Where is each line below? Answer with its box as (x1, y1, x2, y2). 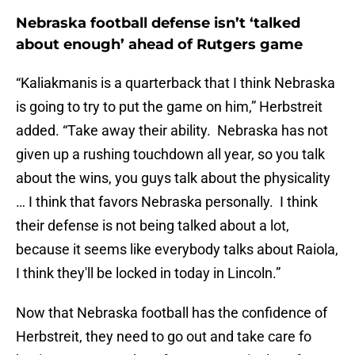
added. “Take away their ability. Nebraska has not (16, 122, 328, 139)
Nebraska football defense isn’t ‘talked (16, 14, 300, 32)
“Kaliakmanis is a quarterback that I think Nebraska (16, 74, 335, 92)
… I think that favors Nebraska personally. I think (16, 193, 318, 211)
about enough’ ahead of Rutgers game (16, 36, 303, 54)
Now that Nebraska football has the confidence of (16, 304, 327, 322)
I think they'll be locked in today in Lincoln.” (16, 265, 281, 282)
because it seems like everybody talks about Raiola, (16, 241, 338, 258)
